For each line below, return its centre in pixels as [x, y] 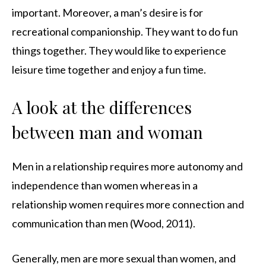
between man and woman [107, 132]
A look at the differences [102, 107]
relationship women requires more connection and [128, 205]
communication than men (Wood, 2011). [104, 224]
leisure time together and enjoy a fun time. [109, 70]
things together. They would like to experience [119, 51]
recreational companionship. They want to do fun [125, 32]
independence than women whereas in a [105, 186]
